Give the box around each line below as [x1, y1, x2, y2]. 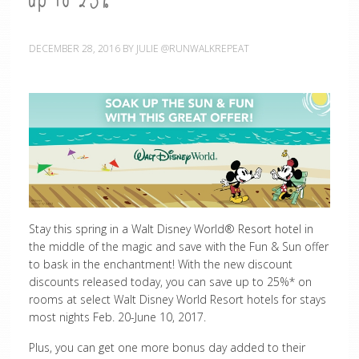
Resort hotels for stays [206, 291, 326, 307]
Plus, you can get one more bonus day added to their [28, 339, 305, 355]
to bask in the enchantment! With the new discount [28, 256, 292, 272]
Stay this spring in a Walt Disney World [28, 220, 224, 236]
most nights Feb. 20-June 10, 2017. [28, 309, 206, 325]
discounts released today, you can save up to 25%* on [28, 273, 312, 289]
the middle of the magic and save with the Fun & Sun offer [28, 238, 329, 254]
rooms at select [28, 291, 114, 307]
